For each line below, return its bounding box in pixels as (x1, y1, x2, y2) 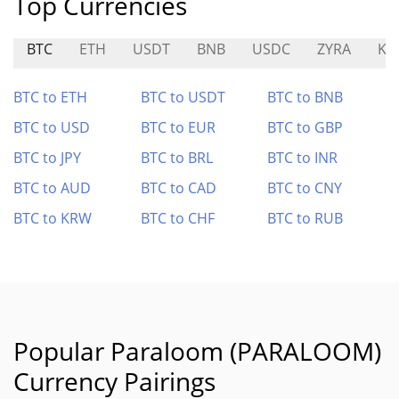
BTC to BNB (267, 87, 344, 107)
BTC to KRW (13, 208, 92, 228)
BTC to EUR (140, 118, 216, 137)
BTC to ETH (13, 87, 87, 107)
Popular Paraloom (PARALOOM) (13, 334, 381, 368)
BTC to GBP (267, 118, 344, 137)
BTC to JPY (13, 148, 81, 167)
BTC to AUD (13, 178, 91, 198)
